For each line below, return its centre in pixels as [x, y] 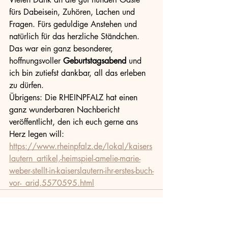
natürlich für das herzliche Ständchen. [76, 36]
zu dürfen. [26, 85]
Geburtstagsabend [95, 61]
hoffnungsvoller [36, 61]
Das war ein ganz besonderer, [62, 48]
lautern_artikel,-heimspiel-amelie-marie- [75, 158]
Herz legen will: [38, 134]
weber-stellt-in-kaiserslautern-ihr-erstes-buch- [81, 170]
